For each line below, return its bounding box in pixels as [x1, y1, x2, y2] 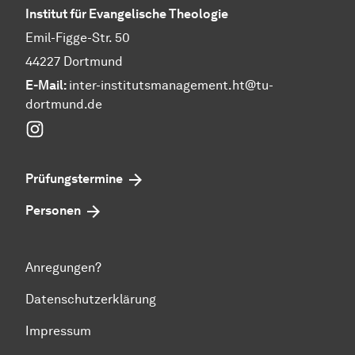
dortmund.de [25, 97, 102, 113]
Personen [25, 203, 81, 219]
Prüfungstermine [25, 171, 123, 187]
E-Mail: [25, 78, 69, 94]
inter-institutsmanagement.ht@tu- [69, 78, 273, 94]
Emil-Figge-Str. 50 [25, 30, 130, 46]
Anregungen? [25, 260, 101, 276]
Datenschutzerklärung [25, 292, 156, 307]
